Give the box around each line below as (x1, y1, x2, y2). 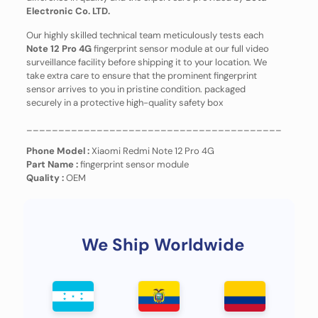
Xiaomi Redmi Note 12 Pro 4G (89, 145, 214, 157)
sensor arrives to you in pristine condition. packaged (26, 83, 246, 95)
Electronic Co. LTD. (26, 5, 110, 17)
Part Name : (26, 158, 80, 170)
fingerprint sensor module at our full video (91, 43, 269, 55)
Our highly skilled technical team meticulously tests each (26, 29, 263, 41)
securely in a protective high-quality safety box (26, 97, 223, 109)
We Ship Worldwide (81, 234, 244, 256)
